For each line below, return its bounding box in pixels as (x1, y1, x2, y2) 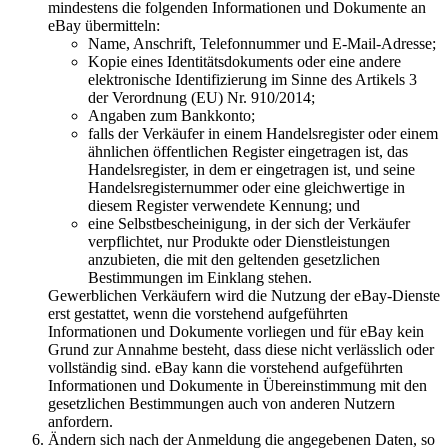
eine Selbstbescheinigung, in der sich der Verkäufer (88, 214, 410, 232)
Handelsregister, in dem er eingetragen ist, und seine (88, 160, 415, 178)
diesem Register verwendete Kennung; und (88, 196, 360, 214)
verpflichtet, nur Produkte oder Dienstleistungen (88, 232, 390, 250)
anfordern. (48, 412, 113, 430)
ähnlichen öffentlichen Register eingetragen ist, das (88, 142, 408, 160)
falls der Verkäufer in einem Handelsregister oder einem (88, 124, 438, 142)
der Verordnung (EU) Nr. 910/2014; (88, 88, 315, 106)
